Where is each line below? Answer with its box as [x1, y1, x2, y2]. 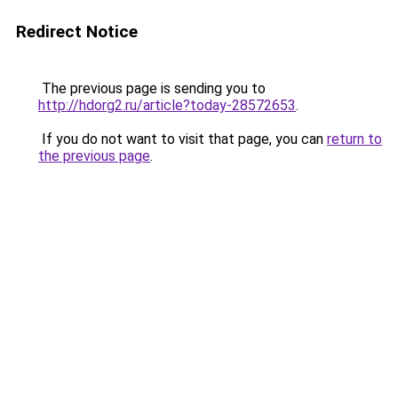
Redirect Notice [16, 21, 138, 42]
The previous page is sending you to [38, 80, 266, 97]
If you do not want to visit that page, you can [38, 131, 327, 147]
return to [327, 131, 382, 147]
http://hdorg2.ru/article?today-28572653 [38, 97, 296, 114]
